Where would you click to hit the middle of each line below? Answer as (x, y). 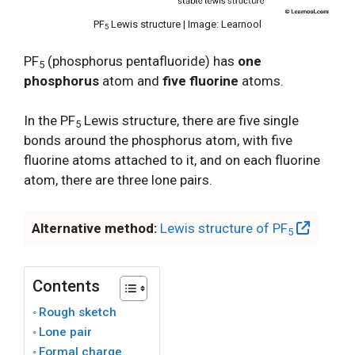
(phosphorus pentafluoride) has (141, 61)
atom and (131, 80)
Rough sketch (78, 312)
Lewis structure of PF (224, 228)
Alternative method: (94, 228)
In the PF (50, 120)
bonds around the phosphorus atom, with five (158, 140)
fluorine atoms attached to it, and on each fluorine (172, 160)
